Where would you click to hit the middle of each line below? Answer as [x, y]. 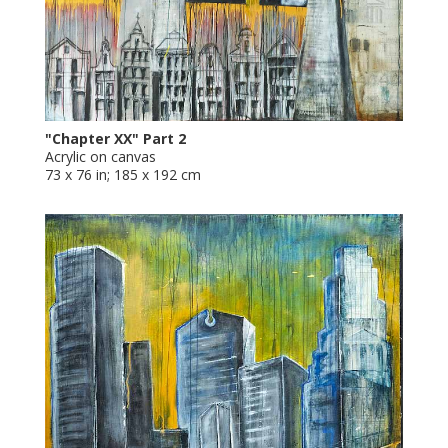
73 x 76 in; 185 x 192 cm [122, 174]
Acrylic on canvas [100, 156]
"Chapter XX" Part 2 [115, 138]
